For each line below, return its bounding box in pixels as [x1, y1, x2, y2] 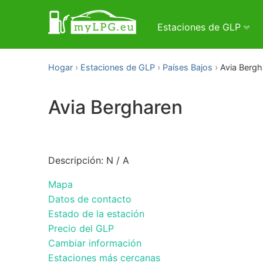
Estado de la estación [48, 207, 144, 220]
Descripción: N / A [48, 154, 129, 166]
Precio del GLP [48, 222, 114, 234]
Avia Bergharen [48, 96, 183, 119]
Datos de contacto [48, 193, 131, 205]
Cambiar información [48, 237, 141, 249]
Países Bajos [163, 62, 213, 72]
